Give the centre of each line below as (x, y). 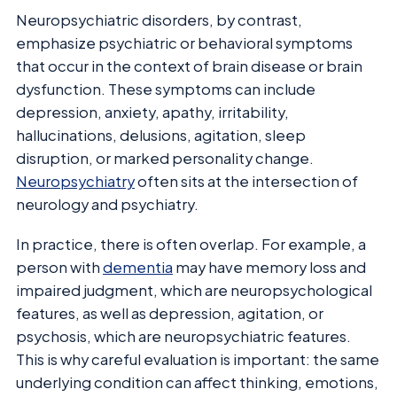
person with (59, 267)
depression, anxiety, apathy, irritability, (152, 113)
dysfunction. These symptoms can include (166, 90)
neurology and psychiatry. (107, 205)
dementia (138, 267)
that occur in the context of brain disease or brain (189, 66)
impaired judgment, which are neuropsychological (194, 290)
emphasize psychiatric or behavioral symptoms (184, 43)
